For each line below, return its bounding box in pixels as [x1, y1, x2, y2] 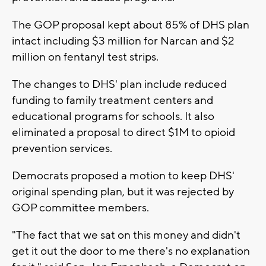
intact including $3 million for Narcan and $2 [12, 34, 234, 49]
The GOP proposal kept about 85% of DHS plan [12, 18, 249, 33]
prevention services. [12, 141, 112, 156]
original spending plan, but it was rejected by [12, 185, 234, 199]
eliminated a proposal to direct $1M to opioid [12, 125, 235, 140]
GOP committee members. [12, 201, 149, 216]
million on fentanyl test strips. [12, 50, 159, 65]
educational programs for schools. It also [12, 109, 214, 124]
